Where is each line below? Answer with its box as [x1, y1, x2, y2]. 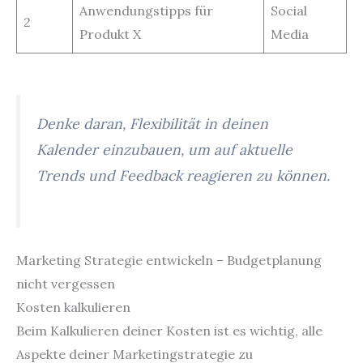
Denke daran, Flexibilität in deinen [36, 113, 268, 133]
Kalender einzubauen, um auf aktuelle [36, 139, 293, 159]
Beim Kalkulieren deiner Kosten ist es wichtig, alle [16, 322, 322, 340]
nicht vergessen [16, 275, 115, 293]
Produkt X [79, 26, 141, 43]
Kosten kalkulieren [16, 299, 130, 316]
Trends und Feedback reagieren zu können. [36, 165, 330, 185]
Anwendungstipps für [79, 2, 213, 19]
